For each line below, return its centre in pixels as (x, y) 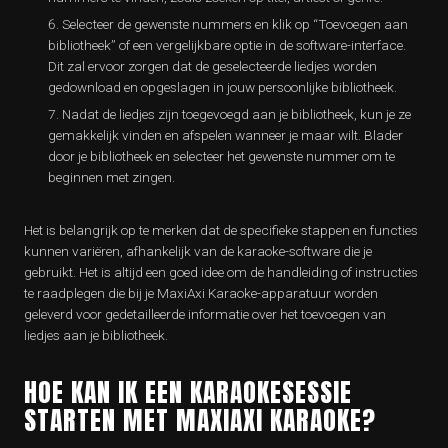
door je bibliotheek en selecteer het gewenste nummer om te (221, 156)
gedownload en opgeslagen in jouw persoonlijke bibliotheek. (222, 87)
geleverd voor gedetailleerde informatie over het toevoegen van (205, 314)
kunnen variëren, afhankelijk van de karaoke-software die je (198, 251)
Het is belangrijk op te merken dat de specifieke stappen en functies (221, 230)
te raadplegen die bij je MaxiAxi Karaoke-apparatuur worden (201, 293)
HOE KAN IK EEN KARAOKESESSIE (188, 392)
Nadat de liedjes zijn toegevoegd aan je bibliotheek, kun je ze (236, 114)
